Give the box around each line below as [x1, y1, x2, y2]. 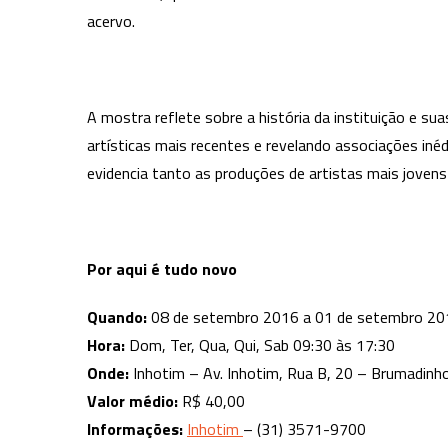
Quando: [87, 305, 147, 330]
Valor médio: [87, 389, 178, 414]
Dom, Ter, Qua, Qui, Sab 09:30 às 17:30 [125, 333, 395, 358]
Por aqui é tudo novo [87, 257, 237, 282]
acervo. [87, 9, 135, 34]
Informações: [87, 417, 183, 442]
